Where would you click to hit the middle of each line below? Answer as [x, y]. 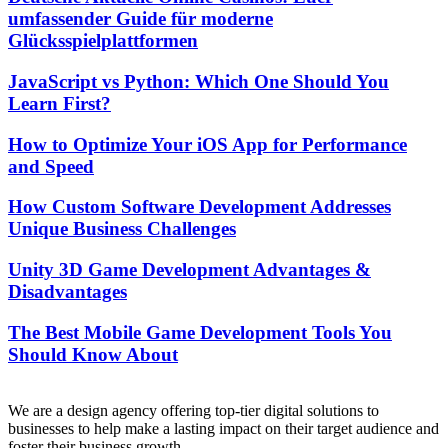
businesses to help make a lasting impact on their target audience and [223, 429]
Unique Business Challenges [122, 229]
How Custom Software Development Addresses [199, 207]
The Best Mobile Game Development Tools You [200, 332]
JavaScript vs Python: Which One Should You [198, 81]
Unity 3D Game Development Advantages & [189, 270]
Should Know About [93, 354]
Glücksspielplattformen [103, 41]
